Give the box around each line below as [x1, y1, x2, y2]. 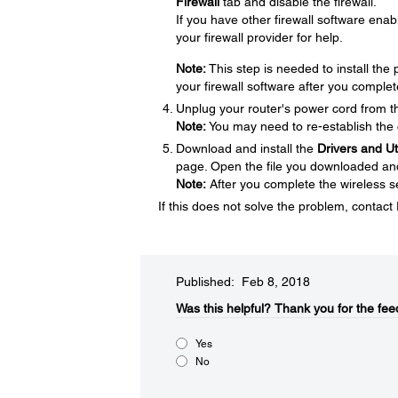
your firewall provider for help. [175, 29, 343, 44]
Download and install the [175, 140, 317, 155]
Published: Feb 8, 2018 [175, 274, 310, 289]
